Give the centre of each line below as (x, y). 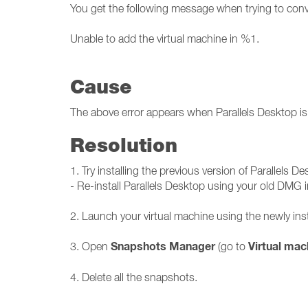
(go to (232, 246)
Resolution (124, 145)
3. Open (90, 246)
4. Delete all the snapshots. (134, 277)
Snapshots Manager (163, 246)
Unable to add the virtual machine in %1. (165, 38)
